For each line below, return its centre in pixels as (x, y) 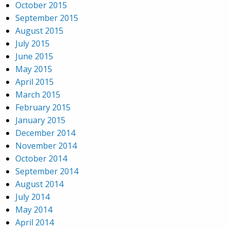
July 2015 (32, 44)
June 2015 (34, 56)
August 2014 (39, 184)
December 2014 (45, 133)
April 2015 (35, 82)
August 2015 (39, 31)
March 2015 (38, 95)
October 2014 (41, 159)
